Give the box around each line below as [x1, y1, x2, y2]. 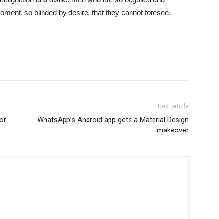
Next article [158, 103, 189, 109]
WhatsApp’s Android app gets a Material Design [37, 115, 189, 124]
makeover [157, 126, 189, 134]
